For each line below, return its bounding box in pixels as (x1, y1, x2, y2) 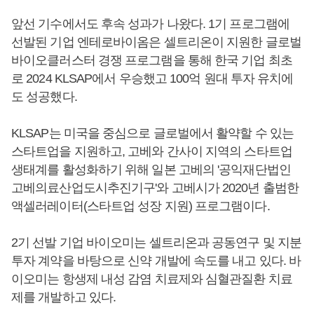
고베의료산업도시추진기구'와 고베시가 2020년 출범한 (11, 181, 299, 195)
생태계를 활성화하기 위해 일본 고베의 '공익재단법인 (11, 163, 291, 177)
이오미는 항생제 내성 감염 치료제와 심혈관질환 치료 (11, 272, 292, 286)
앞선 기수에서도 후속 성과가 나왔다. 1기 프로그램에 (11, 17, 289, 31)
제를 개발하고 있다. (11, 290, 116, 304)
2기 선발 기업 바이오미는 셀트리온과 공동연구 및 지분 (11, 235, 302, 250)
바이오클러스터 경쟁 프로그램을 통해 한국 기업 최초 (11, 53, 292, 67)
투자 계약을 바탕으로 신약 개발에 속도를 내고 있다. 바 (11, 254, 301, 268)
